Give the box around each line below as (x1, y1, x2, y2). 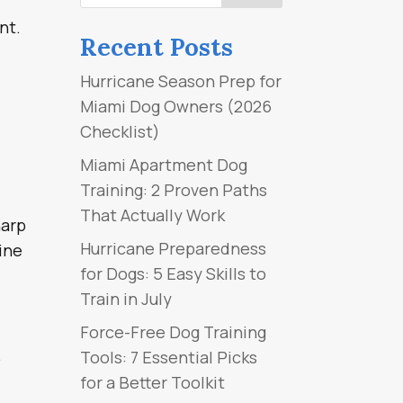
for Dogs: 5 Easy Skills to (80, 262, 267, 284)
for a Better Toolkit (80, 371, 226, 393)
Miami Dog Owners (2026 (80, 94, 273, 117)
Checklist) (80, 120, 161, 142)
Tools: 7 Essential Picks (80, 345, 258, 368)
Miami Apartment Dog (80, 153, 248, 175)
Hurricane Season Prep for (80, 69, 282, 92)
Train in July (80, 287, 173, 309)
